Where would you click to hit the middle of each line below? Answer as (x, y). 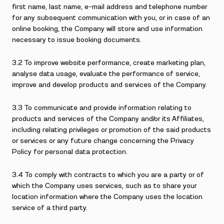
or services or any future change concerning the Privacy (103, 141)
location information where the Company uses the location (107, 197)
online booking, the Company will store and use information (107, 29)
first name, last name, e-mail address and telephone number (109, 7)
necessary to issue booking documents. (77, 40)
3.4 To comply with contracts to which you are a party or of (108, 175)
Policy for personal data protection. (70, 152)
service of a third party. (50, 208)
